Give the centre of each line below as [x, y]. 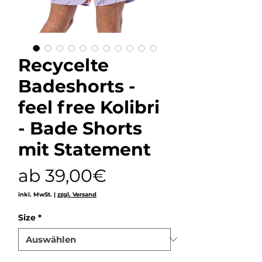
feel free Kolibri [89, 107]
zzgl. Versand [77, 194]
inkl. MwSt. [35, 194]
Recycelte [63, 65]
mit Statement [85, 149]
